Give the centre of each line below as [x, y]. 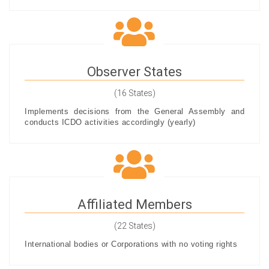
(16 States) [134, 93]
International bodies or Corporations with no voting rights [131, 244]
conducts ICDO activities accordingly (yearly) [110, 122]
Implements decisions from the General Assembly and [134, 111]
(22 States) [134, 226]
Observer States [134, 72]
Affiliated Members [134, 204]
